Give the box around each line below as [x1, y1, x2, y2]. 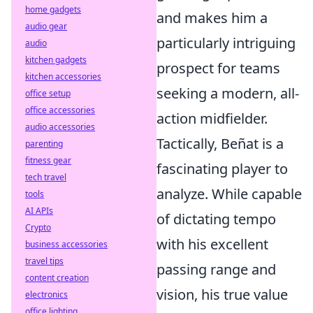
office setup [25, 87, 71, 99]
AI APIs [25, 205, 53, 217]
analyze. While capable [156, 184, 302, 203]
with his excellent [156, 235, 268, 254]
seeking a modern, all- [156, 84, 299, 103]
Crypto [25, 221, 51, 233]
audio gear [25, 20, 67, 32]
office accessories [25, 104, 95, 116]
